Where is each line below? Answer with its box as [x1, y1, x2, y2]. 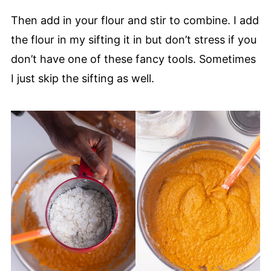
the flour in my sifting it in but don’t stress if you [10, 33, 256, 47]
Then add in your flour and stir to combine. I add [10, 14, 259, 27]
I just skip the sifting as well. [10, 72, 157, 85]
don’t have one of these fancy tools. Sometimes [10, 53, 256, 66]
